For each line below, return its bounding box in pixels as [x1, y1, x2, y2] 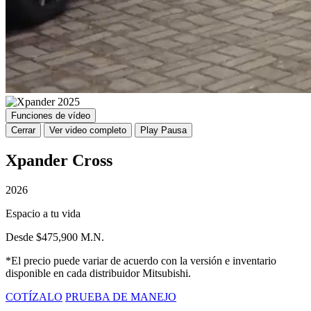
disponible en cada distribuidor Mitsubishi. [6, 267, 191, 279]
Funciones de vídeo [11, 110, 90, 121]
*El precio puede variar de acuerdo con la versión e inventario [6, 254, 276, 267]
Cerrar [11, 125, 35, 136]
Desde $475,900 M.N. [6, 230, 104, 243]
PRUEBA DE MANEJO [65, 290, 176, 303]
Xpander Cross [6, 151, 112, 170]
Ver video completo [49, 125, 126, 136]
